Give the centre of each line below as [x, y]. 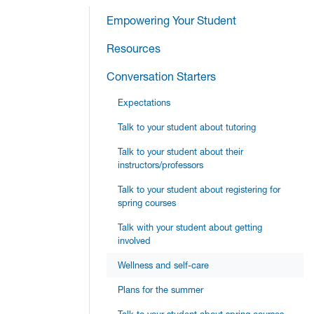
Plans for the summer [161, 290]
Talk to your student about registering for [199, 190]
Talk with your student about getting [190, 228]
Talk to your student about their [180, 152]
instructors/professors [161, 165]
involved [134, 241]
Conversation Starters [161, 77]
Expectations [144, 103]
